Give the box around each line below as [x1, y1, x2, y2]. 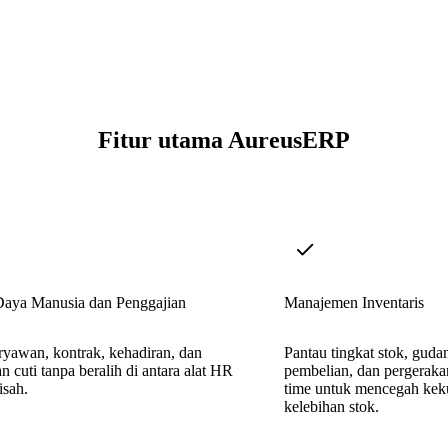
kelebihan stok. [284, 397, 379, 415]
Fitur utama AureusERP [98, 127, 350, 154]
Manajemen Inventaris [284, 293, 424, 311]
